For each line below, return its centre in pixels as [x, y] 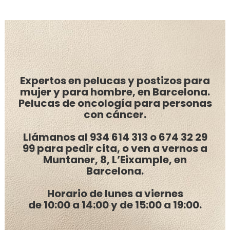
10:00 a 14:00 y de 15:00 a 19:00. [123, 205]
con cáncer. [115, 114]
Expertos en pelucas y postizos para [115, 80]
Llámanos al [56, 137]
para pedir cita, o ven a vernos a [121, 148]
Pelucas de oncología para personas [115, 103]
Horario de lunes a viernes [115, 193]
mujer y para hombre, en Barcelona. [115, 92]
